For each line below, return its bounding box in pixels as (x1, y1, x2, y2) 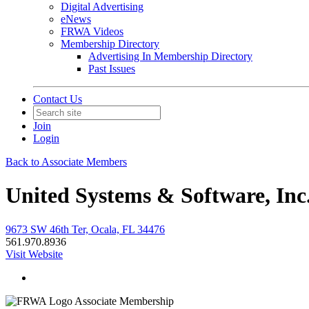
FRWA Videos (61, 26, 123, 37)
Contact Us (33, 93, 82, 105)
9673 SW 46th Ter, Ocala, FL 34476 (6, 223, 165, 235)
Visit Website (6, 248, 63, 260)
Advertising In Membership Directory (88, 50, 252, 62)
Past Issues (88, 63, 135, 74)
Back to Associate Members (6, 156, 127, 168)
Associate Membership (74, 295, 174, 307)
